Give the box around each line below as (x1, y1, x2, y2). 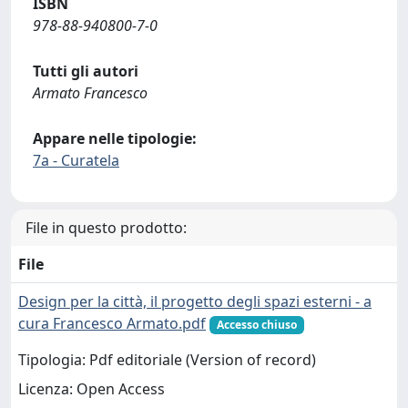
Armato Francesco (33, 83, 148, 103)
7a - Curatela (33, 150, 119, 170)
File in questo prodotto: (25, 218, 187, 238)
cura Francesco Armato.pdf (18, 313, 206, 333)
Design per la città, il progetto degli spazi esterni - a (18, 291, 372, 311)
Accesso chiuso (216, 317, 297, 332)
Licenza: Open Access (18, 379, 165, 400)
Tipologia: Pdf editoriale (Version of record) (18, 350, 316, 371)
